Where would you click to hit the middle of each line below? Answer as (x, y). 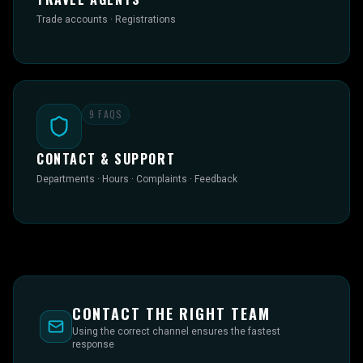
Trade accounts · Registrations (106, 19)
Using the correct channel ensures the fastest (176, 331)
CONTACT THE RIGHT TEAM (171, 314)
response (93, 344)
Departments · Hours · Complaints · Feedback (137, 179)
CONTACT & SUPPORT (106, 159)
